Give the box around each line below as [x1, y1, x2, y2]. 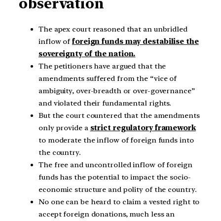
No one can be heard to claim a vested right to [38, 197, 200, 206]
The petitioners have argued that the [38, 61, 166, 71]
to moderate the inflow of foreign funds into [38, 135, 194, 145]
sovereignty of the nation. [38, 49, 136, 58]
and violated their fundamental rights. [38, 98, 172, 108]
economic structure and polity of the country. [38, 184, 197, 194]
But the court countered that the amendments [38, 110, 200, 120]
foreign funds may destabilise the [72, 37, 199, 46]
